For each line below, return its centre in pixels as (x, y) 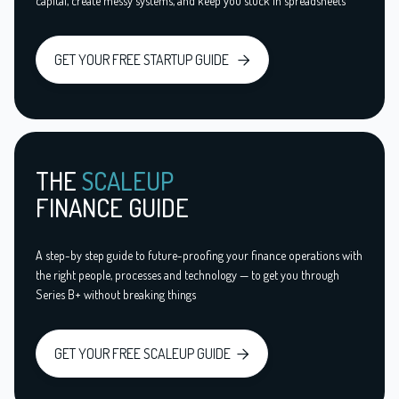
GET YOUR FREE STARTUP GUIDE (143, 60)
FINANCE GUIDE (112, 208)
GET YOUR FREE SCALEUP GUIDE (142, 354)
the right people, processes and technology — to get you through (187, 275)
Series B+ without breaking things (116, 295)
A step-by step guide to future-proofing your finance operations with (199, 256)
